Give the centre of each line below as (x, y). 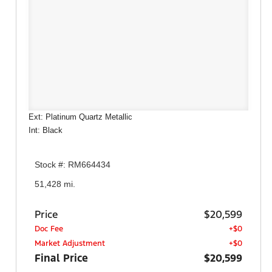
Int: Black (46, 130)
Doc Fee (49, 229)
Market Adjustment (70, 243)
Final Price (61, 258)
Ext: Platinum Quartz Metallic (80, 117)
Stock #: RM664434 (73, 165)
